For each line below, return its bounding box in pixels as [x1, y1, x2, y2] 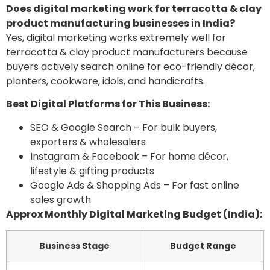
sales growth [30, 192, 91, 207]
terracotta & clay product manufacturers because [6, 45, 248, 59]
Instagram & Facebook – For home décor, [30, 149, 228, 163]
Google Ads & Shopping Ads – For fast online [30, 178, 239, 192]
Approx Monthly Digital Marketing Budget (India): [6, 207, 262, 221]
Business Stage [39, 239, 110, 252]
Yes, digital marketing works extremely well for [6, 30, 226, 45]
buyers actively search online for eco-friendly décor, [6, 59, 255, 74]
